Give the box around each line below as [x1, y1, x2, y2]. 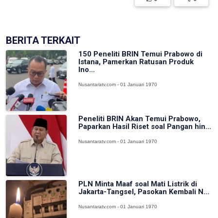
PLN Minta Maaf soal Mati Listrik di [78, 179, 198, 188]
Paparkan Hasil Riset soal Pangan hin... [78, 122, 212, 131]
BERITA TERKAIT [6, 34, 80, 46]
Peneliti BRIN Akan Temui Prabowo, [78, 114, 201, 124]
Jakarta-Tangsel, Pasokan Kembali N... [78, 187, 210, 196]
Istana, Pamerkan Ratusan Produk [78, 57, 194, 66]
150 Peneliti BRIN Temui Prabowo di [78, 49, 203, 58]
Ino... [78, 65, 95, 74]
